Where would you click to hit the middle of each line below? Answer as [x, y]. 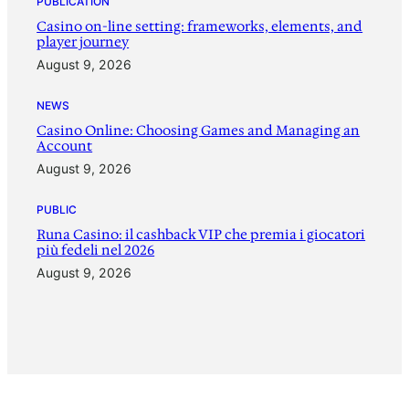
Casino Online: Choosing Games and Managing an [199, 131]
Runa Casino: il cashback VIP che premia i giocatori [201, 235]
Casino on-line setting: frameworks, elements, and [200, 27]
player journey [83, 42]
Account [65, 147]
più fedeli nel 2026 [96, 251]
